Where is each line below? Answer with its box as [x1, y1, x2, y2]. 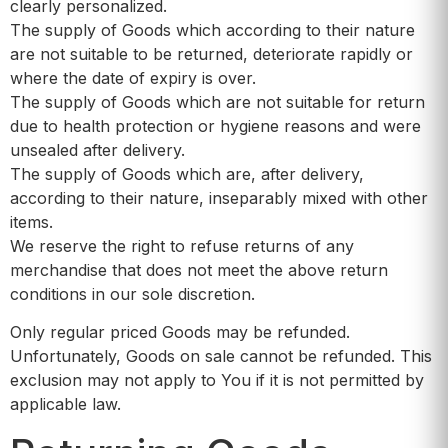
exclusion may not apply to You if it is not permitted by [10, 370, 424, 391]
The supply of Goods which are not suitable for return [10, 91, 425, 112]
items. [10, 211, 53, 232]
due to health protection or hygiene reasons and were [10, 115, 421, 136]
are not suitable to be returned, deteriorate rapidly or [10, 43, 413, 64]
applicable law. [10, 394, 121, 415]
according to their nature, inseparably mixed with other [10, 187, 428, 208]
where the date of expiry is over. [10, 67, 256, 88]
